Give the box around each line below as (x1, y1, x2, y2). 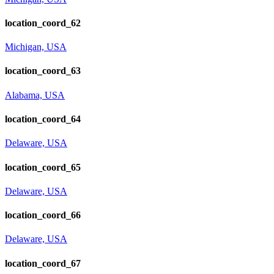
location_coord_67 (5, 257, 81, 268)
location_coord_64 (5, 114, 81, 125)
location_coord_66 (5, 210, 81, 221)
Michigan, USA (5, 42, 67, 53)
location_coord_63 (5, 65, 81, 76)
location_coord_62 (5, 17, 81, 28)
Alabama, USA (5, 89, 65, 100)
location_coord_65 (5, 161, 81, 172)
